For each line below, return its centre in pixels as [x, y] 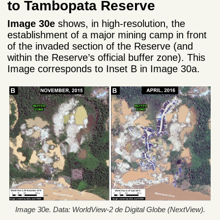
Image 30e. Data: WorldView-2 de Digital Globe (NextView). [110, 209]
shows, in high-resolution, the [120, 24]
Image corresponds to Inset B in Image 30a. [104, 69]
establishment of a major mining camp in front [107, 35]
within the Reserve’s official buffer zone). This [106, 58]
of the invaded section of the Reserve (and [100, 46]
